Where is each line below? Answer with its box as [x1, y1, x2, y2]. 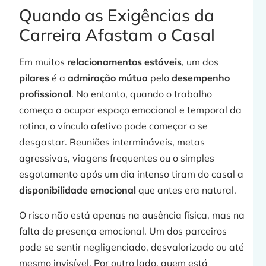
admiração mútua [68, 72, 148, 84]
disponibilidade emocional [19, 184, 139, 197]
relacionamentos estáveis [67, 56, 182, 68]
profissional [19, 88, 72, 100]
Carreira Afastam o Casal [19, 24, 216, 46]
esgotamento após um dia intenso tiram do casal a [19, 168, 244, 180]
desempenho [172, 72, 230, 84]
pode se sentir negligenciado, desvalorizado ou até [19, 240, 245, 253]
